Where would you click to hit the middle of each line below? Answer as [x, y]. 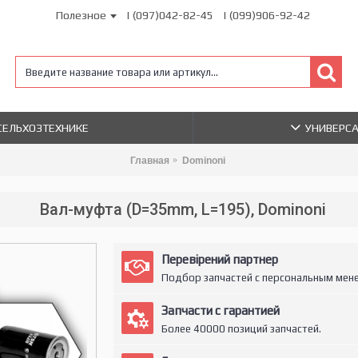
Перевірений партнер [219, 259]
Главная [149, 160]
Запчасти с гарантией [220, 310]
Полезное [81, 15]
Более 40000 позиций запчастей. [241, 329]
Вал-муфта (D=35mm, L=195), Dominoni [183, 209]
